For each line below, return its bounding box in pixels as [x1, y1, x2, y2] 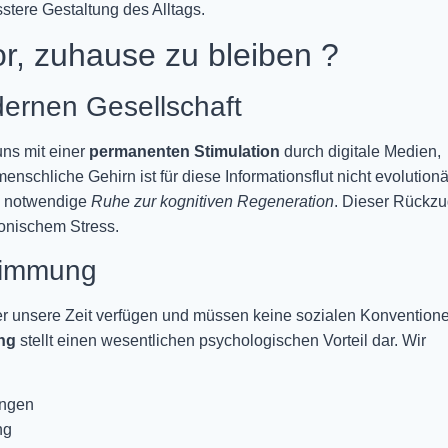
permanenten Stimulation [89, 143, 280, 161]
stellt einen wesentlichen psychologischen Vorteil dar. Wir [16, 331, 426, 349]
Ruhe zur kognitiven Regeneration [91, 193, 334, 211]
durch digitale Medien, [280, 143, 441, 161]
